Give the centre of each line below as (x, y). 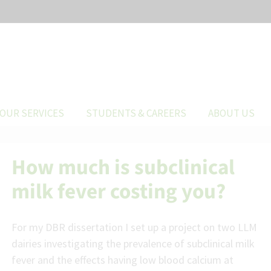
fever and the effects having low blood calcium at (122, 260)
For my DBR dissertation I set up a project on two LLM (134, 227)
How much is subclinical (123, 168)
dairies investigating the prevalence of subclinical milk (133, 243)
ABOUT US (231, 113)
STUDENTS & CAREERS (136, 113)
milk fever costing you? (119, 192)
